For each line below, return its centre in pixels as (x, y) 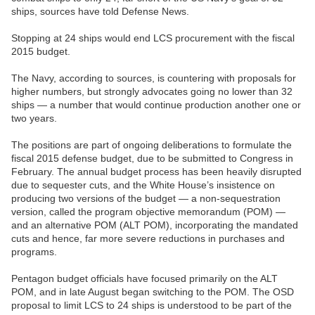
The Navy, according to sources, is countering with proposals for (154, 78)
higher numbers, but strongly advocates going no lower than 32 (152, 92)
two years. (34, 118)
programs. (34, 252)
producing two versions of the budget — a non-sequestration (146, 199)
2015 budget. (41, 52)
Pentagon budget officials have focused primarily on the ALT (144, 279)
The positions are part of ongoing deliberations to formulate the (152, 145)
